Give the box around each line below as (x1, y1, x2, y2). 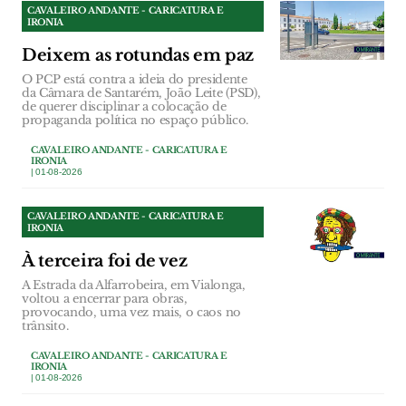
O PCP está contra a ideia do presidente (22, 72, 247, 88)
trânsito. (22, 318, 69, 334)
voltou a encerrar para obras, (22, 291, 188, 307)
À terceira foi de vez (22, 251, 188, 272)
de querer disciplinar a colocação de (22, 99, 227, 115)
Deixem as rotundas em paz (22, 45, 255, 66)
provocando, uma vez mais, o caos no (22, 304, 241, 321)
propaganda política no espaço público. (22, 112, 248, 129)
